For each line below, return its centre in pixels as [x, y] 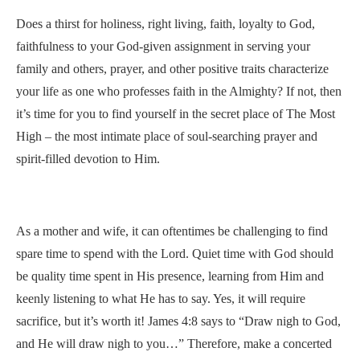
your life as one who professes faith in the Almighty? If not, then [179, 91]
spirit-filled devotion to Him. [90, 159]
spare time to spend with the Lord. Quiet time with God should [175, 254]
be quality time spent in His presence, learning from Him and [170, 276]
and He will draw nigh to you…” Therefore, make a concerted [174, 344]
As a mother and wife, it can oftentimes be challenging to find [172, 231]
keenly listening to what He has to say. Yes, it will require [161, 299]
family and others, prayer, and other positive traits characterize [172, 69]
